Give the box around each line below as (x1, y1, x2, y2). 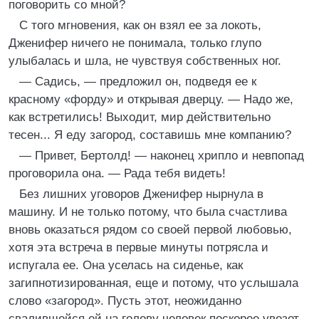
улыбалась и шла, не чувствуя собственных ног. (9, 54, 281, 68)
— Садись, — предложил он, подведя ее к (19, 75, 256, 88)
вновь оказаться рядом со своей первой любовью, (9, 223, 292, 236)
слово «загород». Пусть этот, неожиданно (9, 294, 241, 308)
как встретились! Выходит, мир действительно (9, 110, 271, 124)
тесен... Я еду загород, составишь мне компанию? (9, 128, 291, 142)
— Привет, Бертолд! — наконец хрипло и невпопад (19, 149, 304, 162)
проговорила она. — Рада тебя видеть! (9, 167, 226, 180)
